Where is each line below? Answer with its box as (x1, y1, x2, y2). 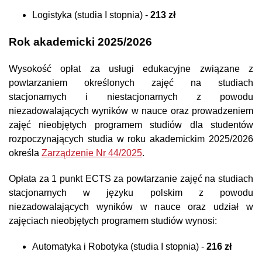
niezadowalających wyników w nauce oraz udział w (9, 202, 253, 212)
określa (9, 148, 42, 158)
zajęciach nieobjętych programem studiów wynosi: (9, 216, 217, 226)
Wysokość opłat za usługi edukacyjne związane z (9, 64, 253, 74)
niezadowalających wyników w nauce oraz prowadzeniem (9, 106, 253, 116)
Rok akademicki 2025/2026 (9, 36, 152, 49)
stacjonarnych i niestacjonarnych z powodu (9, 92, 253, 102)
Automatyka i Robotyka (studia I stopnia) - (32, 242, 206, 252)
